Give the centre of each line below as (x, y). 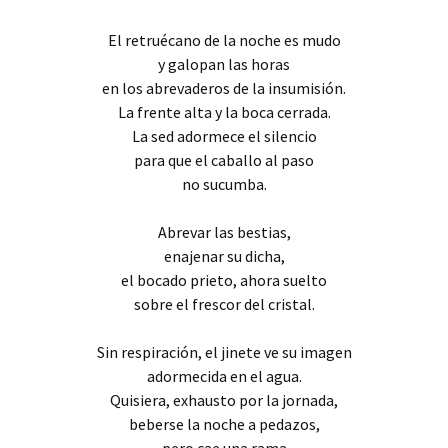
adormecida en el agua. (224, 376)
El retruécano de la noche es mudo (224, 40)
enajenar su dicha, (224, 256)
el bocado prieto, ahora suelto (224, 280)
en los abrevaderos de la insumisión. (224, 88)
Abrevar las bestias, (224, 232)
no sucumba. (224, 184)
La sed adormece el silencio (224, 136)
